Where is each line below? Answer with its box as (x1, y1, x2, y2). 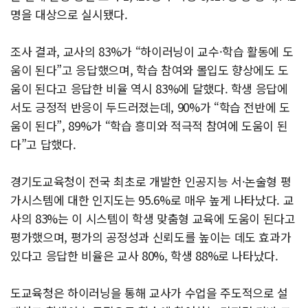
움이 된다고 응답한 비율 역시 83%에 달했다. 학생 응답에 (10, 80, 288, 98)
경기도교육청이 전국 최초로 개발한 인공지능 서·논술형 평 (10, 173, 291, 190)
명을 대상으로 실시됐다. (10, 5, 128, 23)
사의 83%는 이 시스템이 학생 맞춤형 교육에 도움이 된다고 (10, 210, 296, 228)
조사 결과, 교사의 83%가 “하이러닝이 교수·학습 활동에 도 (10, 43, 294, 60)
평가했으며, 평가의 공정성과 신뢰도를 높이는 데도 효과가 (10, 228, 291, 246)
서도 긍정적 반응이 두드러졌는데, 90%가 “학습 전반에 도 (10, 98, 290, 116)
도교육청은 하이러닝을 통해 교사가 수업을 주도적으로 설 (10, 284, 288, 302)
